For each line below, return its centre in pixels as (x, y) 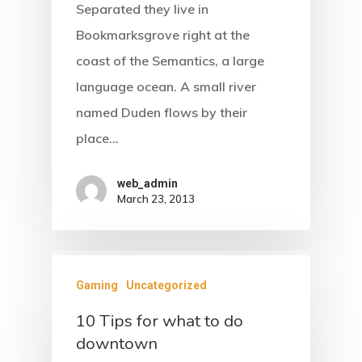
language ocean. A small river (166, 87)
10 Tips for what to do (160, 321)
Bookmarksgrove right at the (163, 35)
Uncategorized (166, 286)
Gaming (97, 286)
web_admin (147, 184)
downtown (117, 344)
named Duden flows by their (162, 113)
